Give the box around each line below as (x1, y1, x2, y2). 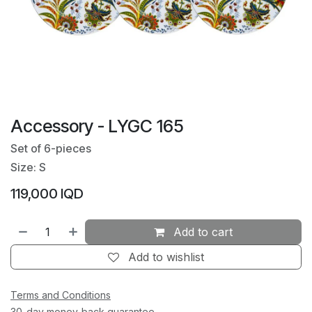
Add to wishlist (128, 250, 204, 265)
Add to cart (170, 225, 233, 240)
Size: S (10, 160, 46, 175)
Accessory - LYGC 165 (10, 116, 184, 137)
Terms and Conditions (10, 289, 111, 302)
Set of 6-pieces (10, 141, 91, 156)
